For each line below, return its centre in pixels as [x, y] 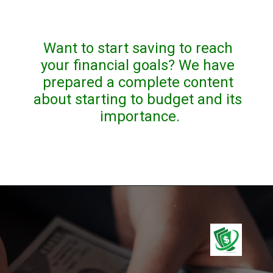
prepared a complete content [138, 83]
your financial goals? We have [138, 66]
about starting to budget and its [138, 100]
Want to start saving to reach [138, 48]
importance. [140, 117]
